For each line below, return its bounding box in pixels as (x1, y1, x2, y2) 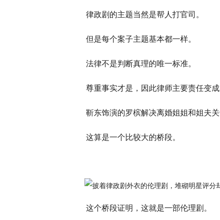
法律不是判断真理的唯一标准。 (86, 59, 196, 68)
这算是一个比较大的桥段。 (86, 133, 180, 141)
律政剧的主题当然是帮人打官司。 (86, 10, 204, 19)
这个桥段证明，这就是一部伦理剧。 (86, 204, 212, 212)
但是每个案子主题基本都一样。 (86, 35, 196, 43)
